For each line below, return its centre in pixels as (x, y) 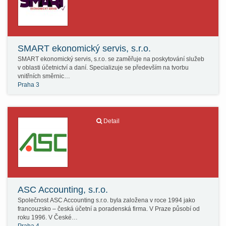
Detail (111, 121)
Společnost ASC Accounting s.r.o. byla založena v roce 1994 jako (106, 200)
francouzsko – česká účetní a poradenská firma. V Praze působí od (109, 209)
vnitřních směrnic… (44, 76)
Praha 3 (29, 85)
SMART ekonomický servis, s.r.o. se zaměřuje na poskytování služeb (111, 59)
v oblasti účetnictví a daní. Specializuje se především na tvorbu (103, 68)
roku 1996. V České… (48, 217)
